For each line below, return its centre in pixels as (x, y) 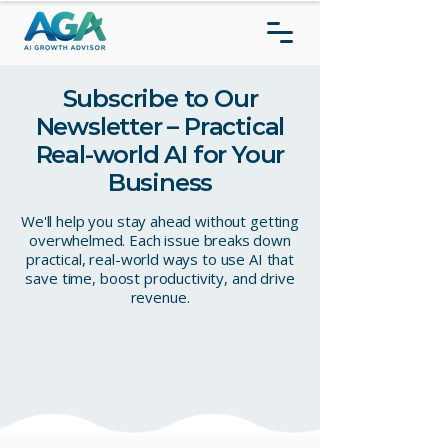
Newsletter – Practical (160, 126)
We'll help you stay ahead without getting (160, 221)
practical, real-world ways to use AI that (160, 259)
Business (160, 182)
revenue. (160, 297)
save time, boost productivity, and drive (160, 278)
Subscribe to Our (160, 98)
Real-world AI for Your (160, 154)
